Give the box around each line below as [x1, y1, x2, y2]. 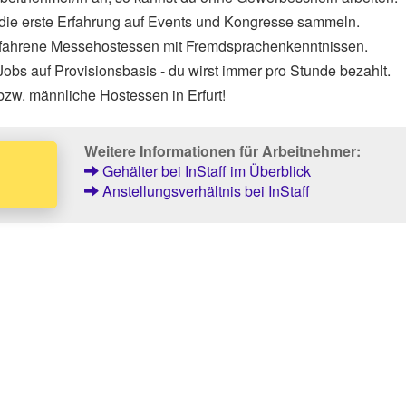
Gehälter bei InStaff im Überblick [98, 159, 311, 181]
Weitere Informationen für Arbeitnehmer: [83, 140, 361, 161]
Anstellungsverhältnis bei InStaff [98, 179, 310, 201]
